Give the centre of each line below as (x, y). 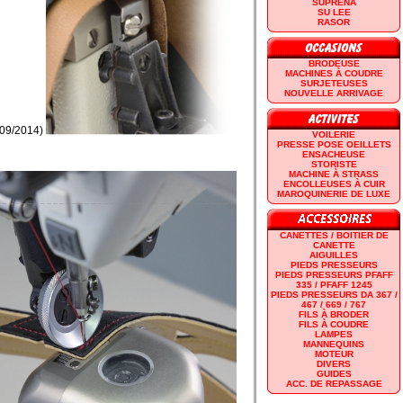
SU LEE (334, 12)
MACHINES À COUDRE (334, 73)
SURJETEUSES (334, 83)
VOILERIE (334, 134)
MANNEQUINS (334, 344)
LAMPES (334, 334)
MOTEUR (334, 354)
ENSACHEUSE (334, 154)
